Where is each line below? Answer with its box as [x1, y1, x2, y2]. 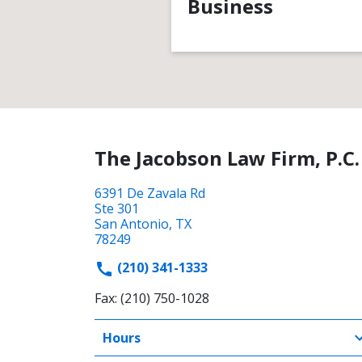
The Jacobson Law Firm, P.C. [95, 145, 360, 171]
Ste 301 [95, 200, 139, 217]
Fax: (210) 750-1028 [95, 289, 209, 307]
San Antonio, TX [95, 215, 192, 233]
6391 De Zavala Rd [95, 184, 205, 202]
